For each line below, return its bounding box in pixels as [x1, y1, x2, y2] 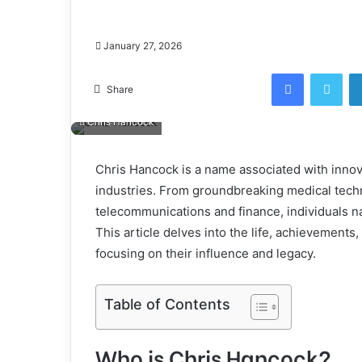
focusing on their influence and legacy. [95, 246, 316, 261]
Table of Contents [104, 295, 230, 313]
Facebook [303, 66, 352, 79]
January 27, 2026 [103, 40, 182, 52]
